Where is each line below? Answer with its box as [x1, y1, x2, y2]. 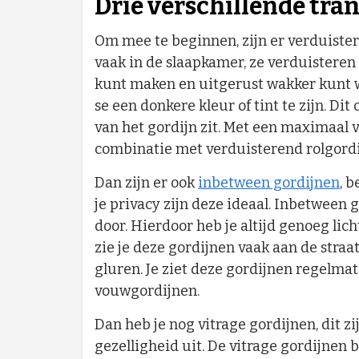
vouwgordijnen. [95, 282, 200, 301]
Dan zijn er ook [95, 174, 198, 192]
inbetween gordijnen [198, 174, 340, 192]
